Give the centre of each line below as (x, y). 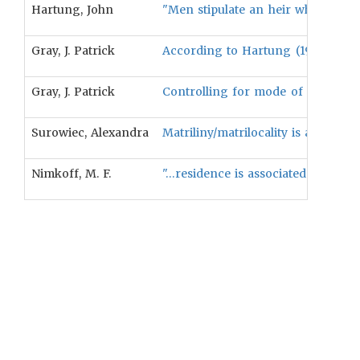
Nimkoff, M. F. (72, 174)
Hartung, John (73, 10)
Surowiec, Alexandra (90, 133)
